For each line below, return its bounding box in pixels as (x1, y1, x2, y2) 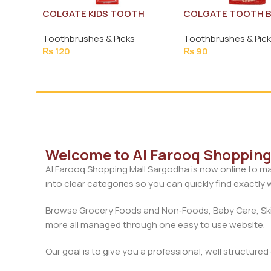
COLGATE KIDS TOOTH (42, 7, 145, 20)
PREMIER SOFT (183, 19, 250, 33)
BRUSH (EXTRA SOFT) (42, 19, 142, 33)
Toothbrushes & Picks (42, 31, 135, 45)
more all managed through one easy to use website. (45, 218, 265, 231)
